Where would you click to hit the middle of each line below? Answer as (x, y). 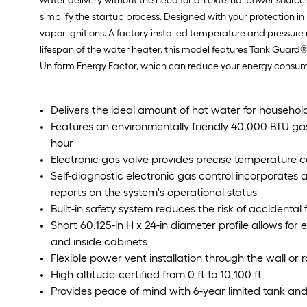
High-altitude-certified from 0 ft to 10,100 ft (156, 274)
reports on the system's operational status (154, 192)
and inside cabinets (99, 242)
